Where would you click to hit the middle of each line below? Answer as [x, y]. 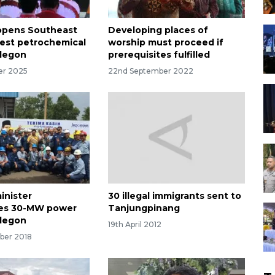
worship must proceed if [165, 43]
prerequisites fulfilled [159, 55]
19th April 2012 [134, 224]
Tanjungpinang [144, 208]
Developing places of [158, 30]
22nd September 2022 [150, 71]
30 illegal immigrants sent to [174, 196]
